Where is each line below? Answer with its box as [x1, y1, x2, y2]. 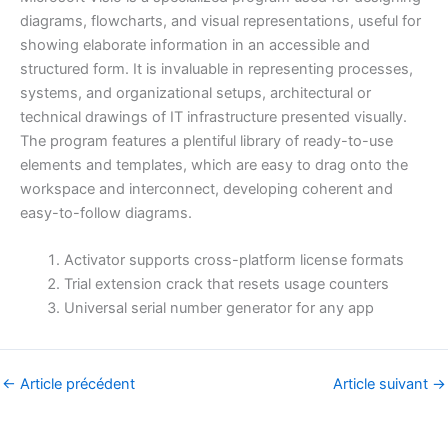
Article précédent [16, 374, 135, 393]
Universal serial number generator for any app [63, 298, 374, 317]
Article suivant [333, 374, 432, 393]
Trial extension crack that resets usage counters [63, 274, 389, 293]
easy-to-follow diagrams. [20, 203, 192, 222]
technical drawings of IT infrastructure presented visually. [20, 107, 407, 126]
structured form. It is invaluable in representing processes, [20, 59, 413, 78]
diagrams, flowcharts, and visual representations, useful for [20, 11, 421, 30]
